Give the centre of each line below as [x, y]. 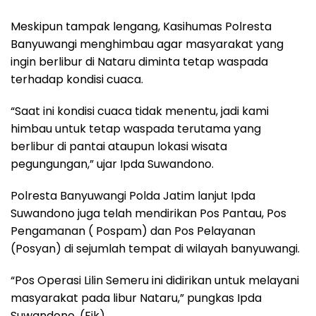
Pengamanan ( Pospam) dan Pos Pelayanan [133, 231]
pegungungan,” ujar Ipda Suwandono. [112, 164]
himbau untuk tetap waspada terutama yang [136, 129]
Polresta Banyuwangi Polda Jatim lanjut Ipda [133, 196]
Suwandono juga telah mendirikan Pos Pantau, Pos [148, 214]
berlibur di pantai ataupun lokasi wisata [119, 147]
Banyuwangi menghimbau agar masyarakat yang [147, 44]
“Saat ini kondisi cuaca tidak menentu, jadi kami [140, 111]
